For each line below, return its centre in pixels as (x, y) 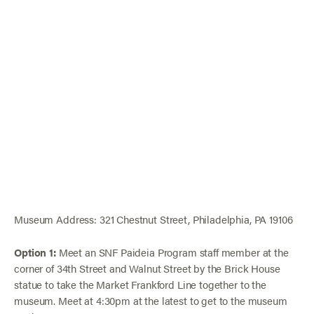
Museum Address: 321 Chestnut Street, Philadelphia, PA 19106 (153, 219)
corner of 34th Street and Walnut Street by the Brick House (147, 268)
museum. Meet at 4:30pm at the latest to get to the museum (151, 300)
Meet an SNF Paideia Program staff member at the (172, 252)
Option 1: (35, 252)
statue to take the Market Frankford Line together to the (140, 284)
